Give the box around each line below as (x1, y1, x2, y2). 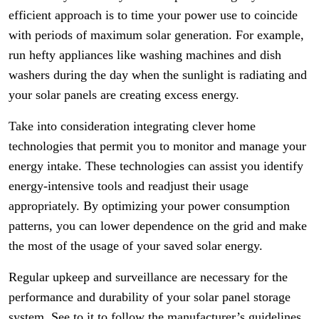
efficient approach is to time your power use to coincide (9, 8, 298, 22)
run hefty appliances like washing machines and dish (9, 48, 281, 62)
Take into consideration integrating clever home (9, 119, 256, 133)
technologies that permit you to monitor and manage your (9, 139, 306, 153)
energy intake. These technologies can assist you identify (9, 159, 303, 173)
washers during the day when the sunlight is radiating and (9, 68, 307, 82)
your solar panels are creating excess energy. (9, 88, 239, 102)
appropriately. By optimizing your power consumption (9, 199, 290, 213)
